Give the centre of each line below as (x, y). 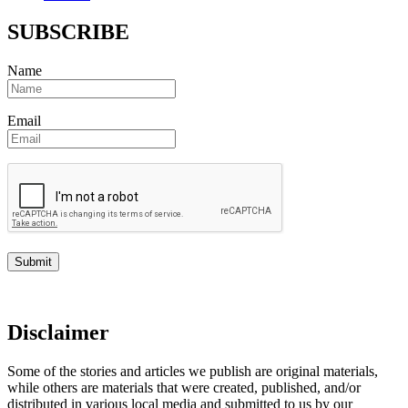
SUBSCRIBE (68, 32)
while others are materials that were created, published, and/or (184, 388)
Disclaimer (58, 333)
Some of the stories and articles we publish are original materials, (193, 372)
